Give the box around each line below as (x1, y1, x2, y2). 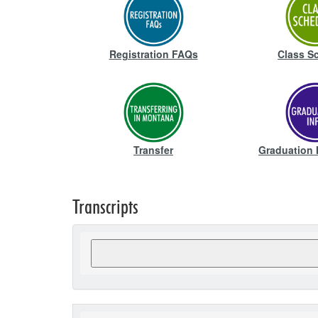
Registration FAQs (109, 47, 198, 61)
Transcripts (72, 194, 138, 219)
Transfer (133, 143, 173, 157)
